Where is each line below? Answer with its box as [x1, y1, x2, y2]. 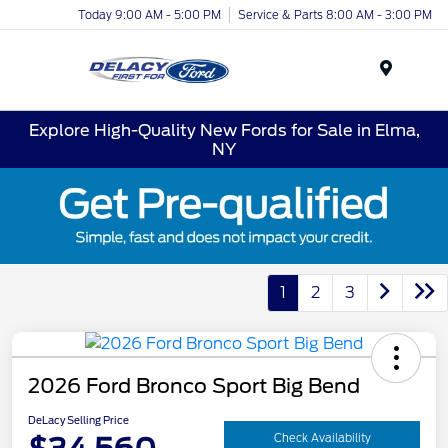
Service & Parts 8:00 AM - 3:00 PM [238, 7, 432, 22]
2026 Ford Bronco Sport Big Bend [28, 373, 360, 398]
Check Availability [273, 431, 371, 446]
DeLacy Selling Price [28, 413, 129, 426]
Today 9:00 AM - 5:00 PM [78, 7, 221, 22]
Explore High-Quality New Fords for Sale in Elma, [28, 120, 420, 140]
